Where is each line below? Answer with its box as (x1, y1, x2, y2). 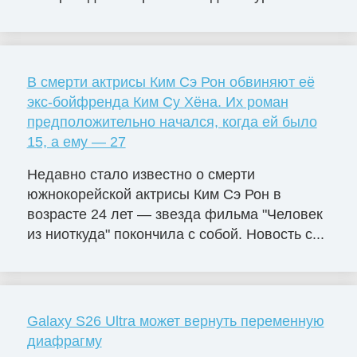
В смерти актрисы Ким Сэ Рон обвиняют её (26, 73, 315, 90)
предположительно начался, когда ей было (26, 113, 317, 130)
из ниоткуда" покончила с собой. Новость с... (26, 226, 324, 243)
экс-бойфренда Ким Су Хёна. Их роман (26, 93, 288, 110)
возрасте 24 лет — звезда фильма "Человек (26, 206, 323, 223)
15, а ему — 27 (26, 133, 126, 150)
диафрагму (26, 333, 102, 350)
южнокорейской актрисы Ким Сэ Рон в (26, 186, 281, 203)
